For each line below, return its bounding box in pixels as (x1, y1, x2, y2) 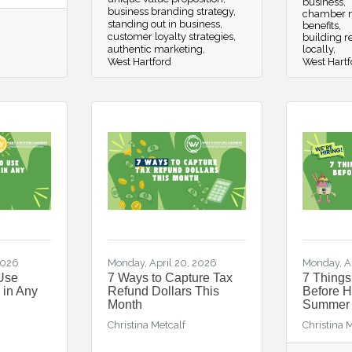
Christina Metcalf (107, 319, 185, 331)
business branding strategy (107, 5, 233, 17)
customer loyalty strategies (107, 31, 233, 42)
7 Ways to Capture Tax (107, 271, 233, 284)
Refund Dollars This (107, 284, 219, 298)
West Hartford (107, 56, 171, 68)
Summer (302, 298, 350, 311)
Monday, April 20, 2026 (107, 257, 217, 269)
